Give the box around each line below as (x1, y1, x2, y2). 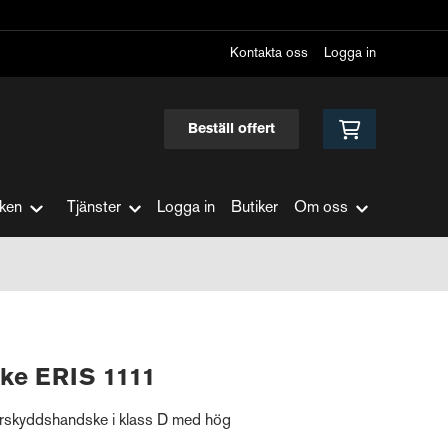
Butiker (230, 201, 278, 216)
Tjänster (66, 201, 121, 216)
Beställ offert (188, 122, 275, 136)
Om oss (293, 201, 348, 216)
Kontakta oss (230, 47, 308, 60)
